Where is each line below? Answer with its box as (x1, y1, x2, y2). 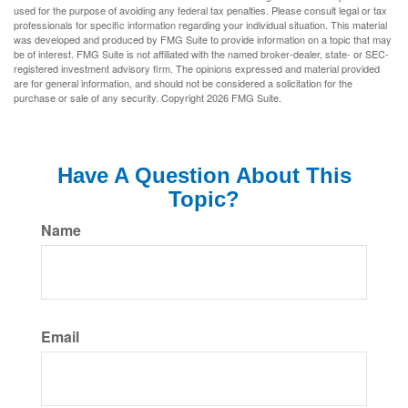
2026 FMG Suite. (207, 90, 281, 106)
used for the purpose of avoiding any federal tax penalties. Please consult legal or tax (14, 3, 387, 18)
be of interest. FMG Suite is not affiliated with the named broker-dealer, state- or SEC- (14, 46, 389, 62)
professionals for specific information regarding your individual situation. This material (14, 17, 387, 33)
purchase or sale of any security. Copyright (14, 90, 207, 106)
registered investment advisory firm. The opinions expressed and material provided (14, 61, 380, 76)
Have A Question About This (56, 163, 352, 189)
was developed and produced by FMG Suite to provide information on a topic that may (14, 32, 392, 47)
